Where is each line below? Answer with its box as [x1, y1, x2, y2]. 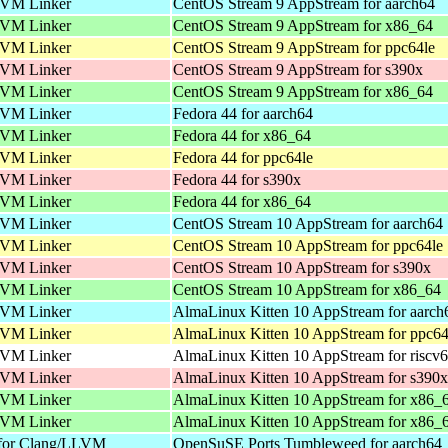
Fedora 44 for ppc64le [173, 148, 313, 166]
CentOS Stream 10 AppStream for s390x [173, 258, 431, 276]
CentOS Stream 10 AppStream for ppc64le [173, 236, 443, 254]
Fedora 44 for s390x [173, 170, 301, 188]
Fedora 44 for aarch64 [173, 104, 313, 122]
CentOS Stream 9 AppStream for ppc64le [173, 38, 435, 56]
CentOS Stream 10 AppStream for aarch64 [173, 214, 443, 232]
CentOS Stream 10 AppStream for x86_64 [173, 280, 441, 298]
